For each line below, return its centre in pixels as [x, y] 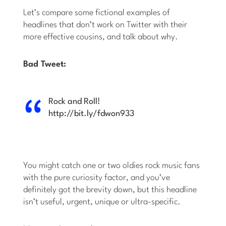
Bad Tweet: [45, 65]
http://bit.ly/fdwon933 [92, 114]
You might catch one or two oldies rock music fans [112, 166]
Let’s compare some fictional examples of [97, 13]
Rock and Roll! [75, 102]
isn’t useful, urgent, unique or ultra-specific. [102, 202]
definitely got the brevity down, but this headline [110, 190]
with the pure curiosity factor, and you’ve [97, 178]
